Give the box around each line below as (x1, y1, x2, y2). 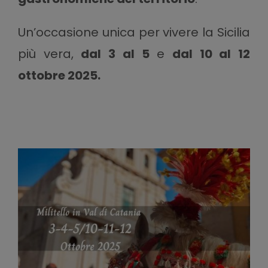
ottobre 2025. (17, 67, 100, 84)
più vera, (17, 45, 81, 63)
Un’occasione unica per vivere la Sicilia (17, 24, 251, 41)
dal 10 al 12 (172, 45, 251, 63)
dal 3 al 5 (81, 45, 150, 63)
